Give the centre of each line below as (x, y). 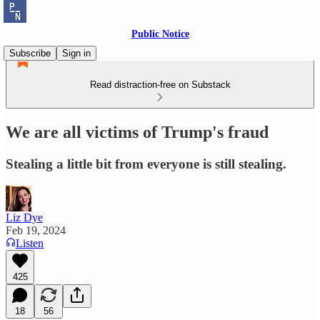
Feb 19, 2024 (36, 230)
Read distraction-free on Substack (160, 85)
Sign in (76, 53)
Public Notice (160, 34)
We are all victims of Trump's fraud (137, 132)
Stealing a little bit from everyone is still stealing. (146, 164)
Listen (30, 243)
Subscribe (30, 53)
